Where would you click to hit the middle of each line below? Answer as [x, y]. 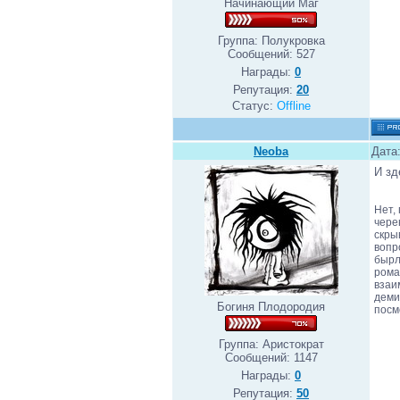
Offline [293, 106]
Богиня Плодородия [271, 307]
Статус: [254, 106]
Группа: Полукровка [271, 41]
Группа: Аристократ [271, 344]
